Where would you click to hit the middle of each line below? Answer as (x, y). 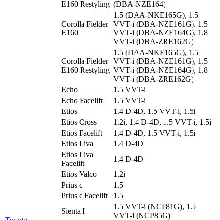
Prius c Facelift (84, 195)
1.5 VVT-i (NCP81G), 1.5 (155, 206)
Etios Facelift (82, 133)
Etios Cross (79, 122)
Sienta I (73, 211)
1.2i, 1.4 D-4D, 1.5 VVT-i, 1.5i (162, 122)
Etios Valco (79, 174)
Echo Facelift (82, 100)
